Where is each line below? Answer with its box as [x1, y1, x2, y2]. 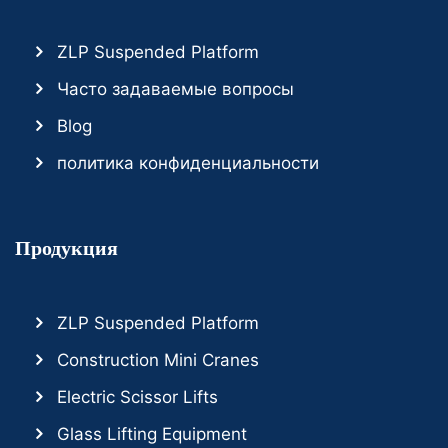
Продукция [15, 233, 118, 262]
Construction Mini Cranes [57, 349, 260, 370]
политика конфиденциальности [57, 152, 320, 173]
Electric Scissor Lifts [57, 386, 219, 407]
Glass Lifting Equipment [57, 423, 248, 444]
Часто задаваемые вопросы [57, 78, 295, 99]
